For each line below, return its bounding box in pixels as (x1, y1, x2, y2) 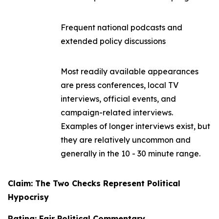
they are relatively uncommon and (61, 135, 191, 145)
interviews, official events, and (61, 94, 176, 104)
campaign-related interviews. (61, 108, 173, 117)
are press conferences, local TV (61, 80, 178, 90)
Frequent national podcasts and (61, 22, 182, 32)
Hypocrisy (8, 192, 49, 202)
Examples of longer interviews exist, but (61, 121, 210, 131)
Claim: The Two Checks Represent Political (8, 178, 180, 188)
